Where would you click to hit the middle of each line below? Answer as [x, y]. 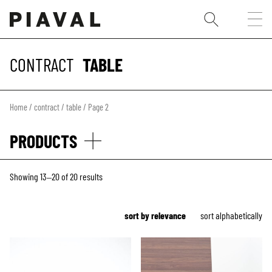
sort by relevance [155, 215]
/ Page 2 [95, 107]
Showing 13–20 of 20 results [56, 176]
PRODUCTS [43, 141]
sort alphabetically [231, 215]
